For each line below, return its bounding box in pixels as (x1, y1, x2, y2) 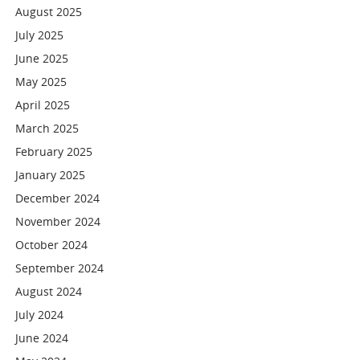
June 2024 (15, 330, 69, 346)
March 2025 (15, 121, 80, 136)
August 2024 (15, 284, 83, 299)
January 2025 (15, 167, 86, 182)
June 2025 (15, 51, 69, 66)
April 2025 (15, 97, 71, 112)
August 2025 (15, 4, 83, 19)
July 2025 (15, 27, 64, 43)
